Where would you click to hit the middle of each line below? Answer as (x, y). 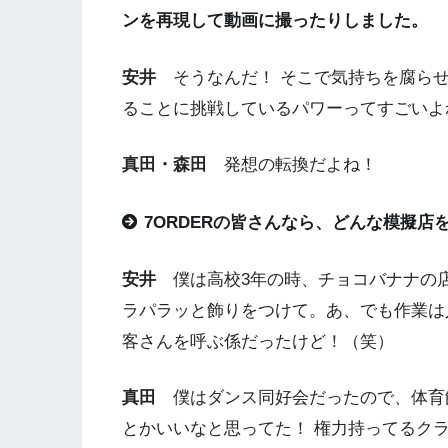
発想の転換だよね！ (292, 165)
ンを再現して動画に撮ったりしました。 (275, 21)
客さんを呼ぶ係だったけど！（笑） (258, 341)
